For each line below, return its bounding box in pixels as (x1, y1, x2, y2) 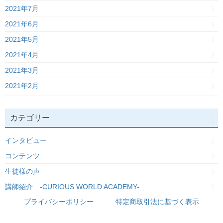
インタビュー (5, 136, 47, 144)
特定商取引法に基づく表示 (115, 197, 199, 206)
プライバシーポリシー (24, 197, 94, 206)
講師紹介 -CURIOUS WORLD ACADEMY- (5, 182, 139, 191)
